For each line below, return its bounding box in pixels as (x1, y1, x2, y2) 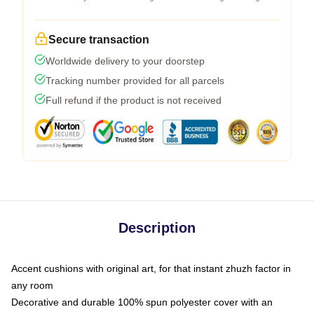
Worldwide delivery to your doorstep (46, 55, 205, 67)
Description (118, 220, 196, 235)
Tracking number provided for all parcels (46, 75, 224, 86)
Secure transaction (48, 34, 149, 46)
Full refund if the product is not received (46, 95, 221, 106)
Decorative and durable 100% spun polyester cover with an (11, 296, 273, 308)
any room (11, 280, 53, 291)
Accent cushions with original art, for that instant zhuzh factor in (11, 263, 291, 274)
